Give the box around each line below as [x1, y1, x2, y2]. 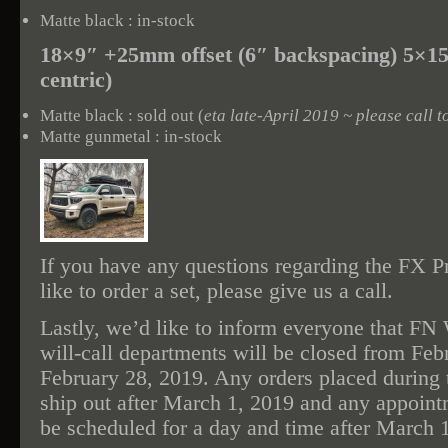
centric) [40, 68, 112, 92]
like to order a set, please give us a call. [40, 279, 393, 303]
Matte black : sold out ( [40, 106, 204, 125]
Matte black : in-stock [40, 11, 195, 30]
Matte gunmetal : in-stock [40, 127, 222, 146]
